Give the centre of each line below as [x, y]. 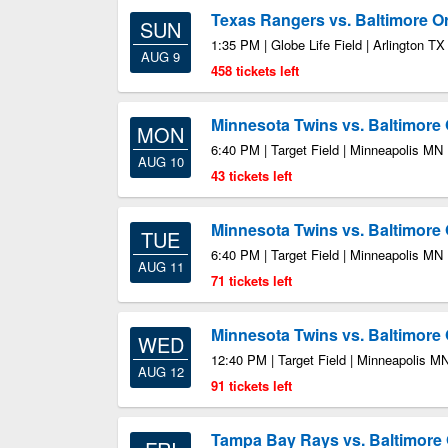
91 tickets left [251, 385]
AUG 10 [160, 161]
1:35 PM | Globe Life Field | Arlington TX [328, 44]
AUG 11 [160, 266]
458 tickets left [255, 70]
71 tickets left [251, 280]
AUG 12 [160, 371]
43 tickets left [251, 175]
